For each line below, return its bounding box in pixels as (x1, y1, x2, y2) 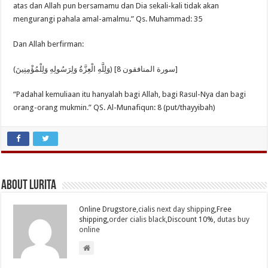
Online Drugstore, (79, 205, 139, 214)
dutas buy (217, 215, 250, 224)
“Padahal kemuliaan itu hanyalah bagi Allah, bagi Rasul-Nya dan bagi (13, 90, 246, 99)
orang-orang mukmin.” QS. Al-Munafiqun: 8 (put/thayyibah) (13, 103, 216, 112)
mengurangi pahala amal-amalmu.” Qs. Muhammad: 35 (13, 14, 203, 24)
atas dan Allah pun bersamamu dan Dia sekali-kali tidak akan (13, 1, 220, 11)
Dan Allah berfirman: (13, 39, 84, 49)
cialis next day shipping (138, 205, 215, 214)
